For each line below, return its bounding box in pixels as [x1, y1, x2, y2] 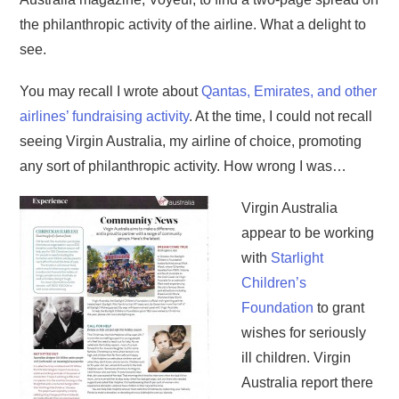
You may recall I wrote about [20, 84, 202, 100]
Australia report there [241, 375, 374, 391]
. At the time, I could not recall [189, 109, 373, 125]
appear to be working [241, 225, 375, 241]
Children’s [241, 275, 307, 291]
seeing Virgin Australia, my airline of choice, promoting [20, 134, 362, 150]
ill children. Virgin [241, 350, 352, 366]
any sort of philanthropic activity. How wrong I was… [20, 159, 347, 175]
